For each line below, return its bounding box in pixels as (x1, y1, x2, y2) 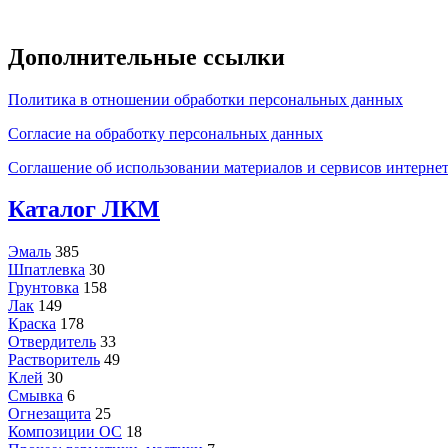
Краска (8, 315, 56, 333)
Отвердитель (8, 333, 96, 351)
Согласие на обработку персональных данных (8, 124, 323, 142)
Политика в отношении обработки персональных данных (8, 90, 403, 108)
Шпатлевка (8, 261, 85, 279)
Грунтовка (8, 279, 79, 297)
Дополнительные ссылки (8, 43, 285, 70)
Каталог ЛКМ (8, 196, 160, 223)
